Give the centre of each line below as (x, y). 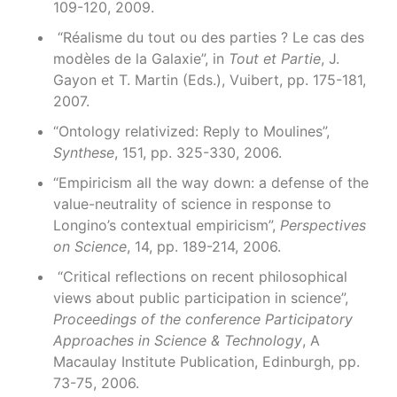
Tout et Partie (275, 58)
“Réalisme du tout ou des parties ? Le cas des (209, 37)
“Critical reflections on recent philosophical (200, 276)
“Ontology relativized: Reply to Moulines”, (191, 131)
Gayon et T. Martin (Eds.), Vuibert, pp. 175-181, (210, 80)
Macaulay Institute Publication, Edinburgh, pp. (206, 362)
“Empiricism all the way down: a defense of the (211, 183)
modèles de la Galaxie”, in (141, 58)
